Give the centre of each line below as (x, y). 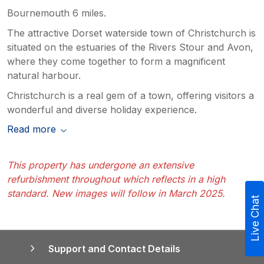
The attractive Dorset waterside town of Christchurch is (131, 33)
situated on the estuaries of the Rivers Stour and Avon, (130, 47)
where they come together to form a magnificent (116, 61)
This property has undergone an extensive (100, 165)
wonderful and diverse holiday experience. (102, 109)
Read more (32, 129)
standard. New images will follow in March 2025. (116, 193)
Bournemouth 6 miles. (57, 13)
